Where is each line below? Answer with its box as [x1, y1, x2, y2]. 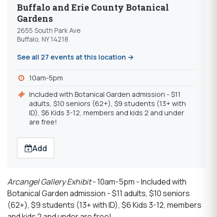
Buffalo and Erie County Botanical [17, 1, 169, 13]
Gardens [17, 13, 53, 24]
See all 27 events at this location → [17, 52, 134, 62]
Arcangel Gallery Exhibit [7, 176, 91, 187]
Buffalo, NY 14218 [17, 34, 68, 44]
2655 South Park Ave [17, 26, 80, 35]
